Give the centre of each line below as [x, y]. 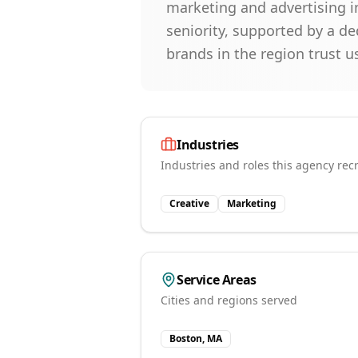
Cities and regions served [229, 300]
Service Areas [217, 280]
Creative [189, 203]
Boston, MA [196, 338]
